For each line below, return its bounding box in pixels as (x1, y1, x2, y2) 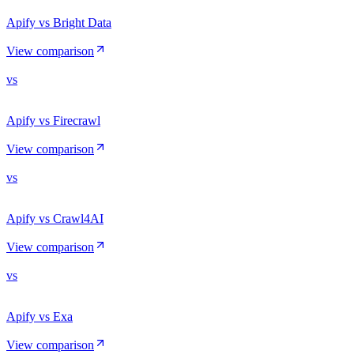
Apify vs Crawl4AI (6, 211, 104, 225)
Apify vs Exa (6, 309, 73, 323)
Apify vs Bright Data (6, 15, 111, 29)
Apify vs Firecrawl (6, 113, 100, 127)
